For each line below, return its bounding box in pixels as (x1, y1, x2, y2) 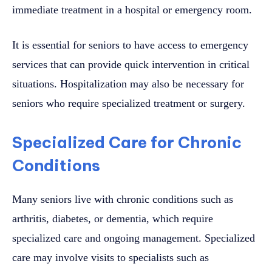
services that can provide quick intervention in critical (12, 58, 250, 70)
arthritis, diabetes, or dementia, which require (12, 212, 213, 225)
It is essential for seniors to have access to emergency (12, 38, 248, 51)
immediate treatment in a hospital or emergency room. (12, 3, 252, 16)
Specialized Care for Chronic (12, 132, 242, 152)
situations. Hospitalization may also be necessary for (12, 77, 244, 90)
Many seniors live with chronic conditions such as (12, 192, 233, 205)
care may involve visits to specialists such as (12, 251, 209, 263)
